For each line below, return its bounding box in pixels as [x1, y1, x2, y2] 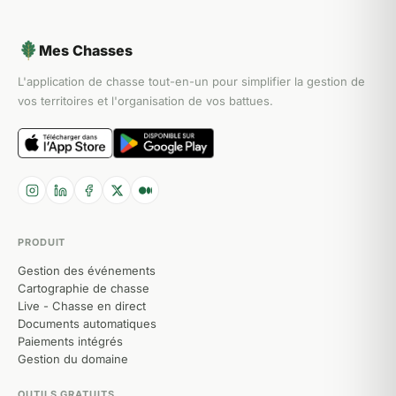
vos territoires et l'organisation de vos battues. [18, 94, 273, 108]
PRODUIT [18, 236, 66, 248]
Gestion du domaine [18, 352, 128, 366]
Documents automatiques [18, 316, 156, 331]
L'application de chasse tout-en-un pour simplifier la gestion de [18, 74, 365, 88]
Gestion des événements [18, 263, 156, 278]
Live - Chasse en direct [18, 299, 146, 313]
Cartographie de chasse [18, 281, 149, 295]
